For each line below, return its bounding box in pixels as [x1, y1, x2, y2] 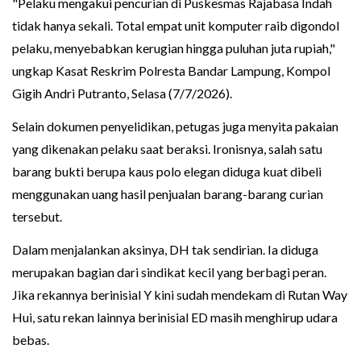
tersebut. [12, 209, 62, 225]
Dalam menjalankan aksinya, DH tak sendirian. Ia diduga [12, 242, 318, 258]
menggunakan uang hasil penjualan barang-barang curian [12, 186, 323, 202]
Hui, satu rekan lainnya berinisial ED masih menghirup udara [12, 309, 338, 326]
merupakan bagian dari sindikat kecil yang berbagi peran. [12, 264, 326, 280]
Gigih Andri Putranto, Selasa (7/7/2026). [12, 85, 232, 102]
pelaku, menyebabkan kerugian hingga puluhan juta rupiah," [12, 40, 335, 56]
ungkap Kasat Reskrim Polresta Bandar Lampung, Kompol [12, 63, 330, 79]
